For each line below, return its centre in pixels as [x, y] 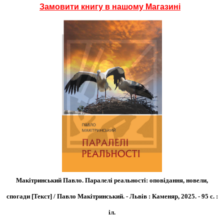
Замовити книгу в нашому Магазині [110, 6]
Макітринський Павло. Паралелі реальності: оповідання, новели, [112, 180]
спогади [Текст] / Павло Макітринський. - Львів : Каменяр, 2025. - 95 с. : [112, 196]
